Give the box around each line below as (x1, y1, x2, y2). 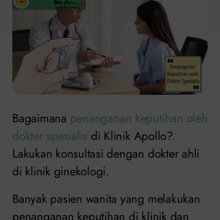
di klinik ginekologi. (12, 162, 109, 180)
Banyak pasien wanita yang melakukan (12, 190, 200, 207)
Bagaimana (12, 109, 70, 127)
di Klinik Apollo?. (87, 127, 175, 144)
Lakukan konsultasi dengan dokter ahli (12, 144, 200, 162)
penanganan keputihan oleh (70, 109, 208, 127)
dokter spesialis (12, 127, 88, 144)
